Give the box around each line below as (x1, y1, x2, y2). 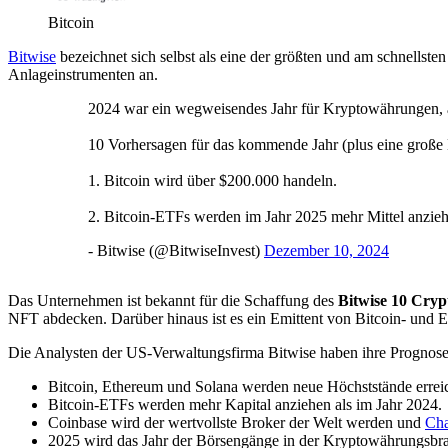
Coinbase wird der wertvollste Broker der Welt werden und (48, 413, 425, 431)
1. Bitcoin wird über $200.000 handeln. (88, 171, 337, 189)
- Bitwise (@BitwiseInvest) (88, 241, 264, 259)
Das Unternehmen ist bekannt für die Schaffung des (8, 291, 338, 309)
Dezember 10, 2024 (264, 241, 389, 259)
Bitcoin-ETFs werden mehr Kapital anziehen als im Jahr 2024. (48, 395, 442, 413)
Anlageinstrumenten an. (8, 65, 158, 83)
